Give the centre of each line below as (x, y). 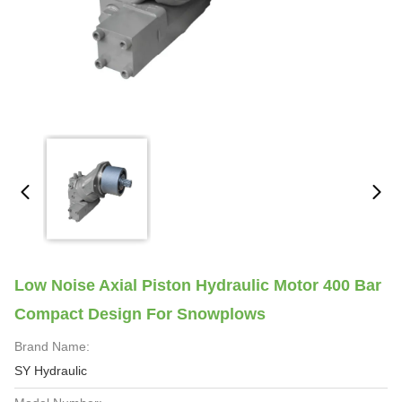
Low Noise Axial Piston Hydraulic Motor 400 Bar (198, 285)
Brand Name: (52, 346)
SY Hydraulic (51, 371)
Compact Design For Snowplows (140, 314)
